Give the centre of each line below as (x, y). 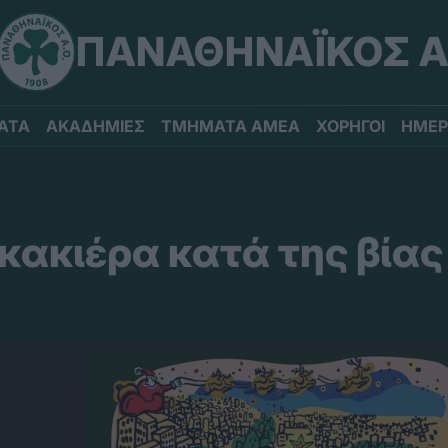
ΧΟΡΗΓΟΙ (350, 126)
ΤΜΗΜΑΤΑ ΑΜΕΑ (230, 126)
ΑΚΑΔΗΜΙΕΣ (95, 126)
